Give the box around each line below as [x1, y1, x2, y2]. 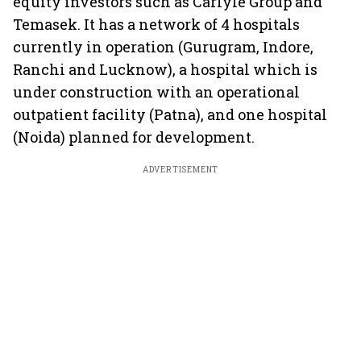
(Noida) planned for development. [13, 127, 255, 147]
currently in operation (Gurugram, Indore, [13, 37, 313, 56]
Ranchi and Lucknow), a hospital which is [13, 60, 317, 79]
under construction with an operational [13, 82, 300, 102]
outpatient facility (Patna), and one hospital [13, 105, 327, 124]
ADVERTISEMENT [142, 164, 219, 175]
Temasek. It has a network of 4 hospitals [13, 15, 300, 34]
